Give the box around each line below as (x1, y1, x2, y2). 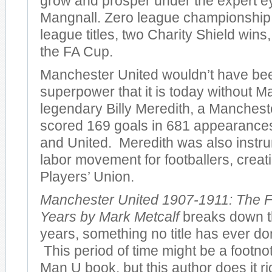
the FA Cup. (40, 44, 113, 59)
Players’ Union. (40, 169, 134, 185)
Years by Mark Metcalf (40, 209, 179, 225)
